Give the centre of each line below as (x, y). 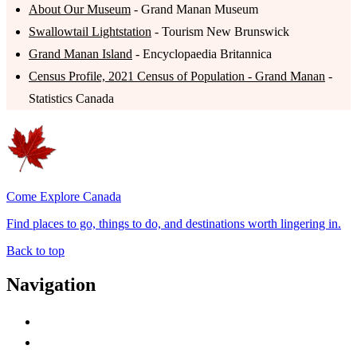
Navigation (51, 284)
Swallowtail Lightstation (90, 31)
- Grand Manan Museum (194, 9)
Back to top (35, 251)
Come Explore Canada (64, 196)
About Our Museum (80, 9)
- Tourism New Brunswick (220, 31)
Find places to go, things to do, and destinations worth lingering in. (174, 224)
